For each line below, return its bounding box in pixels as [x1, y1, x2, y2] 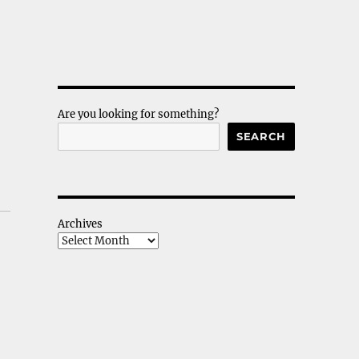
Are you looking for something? [57, 107, 219, 121]
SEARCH [236, 129, 286, 143]
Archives [57, 216, 103, 231]
